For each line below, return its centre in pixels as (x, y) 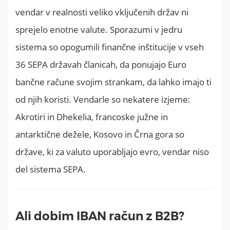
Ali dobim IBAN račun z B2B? (100, 216)
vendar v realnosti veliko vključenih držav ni (102, 12)
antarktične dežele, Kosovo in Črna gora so (100, 134)
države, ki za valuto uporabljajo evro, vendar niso (112, 151)
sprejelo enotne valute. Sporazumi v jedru (99, 29)
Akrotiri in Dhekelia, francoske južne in (92, 117)
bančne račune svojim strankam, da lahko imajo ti (113, 82)
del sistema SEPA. (51, 169)
